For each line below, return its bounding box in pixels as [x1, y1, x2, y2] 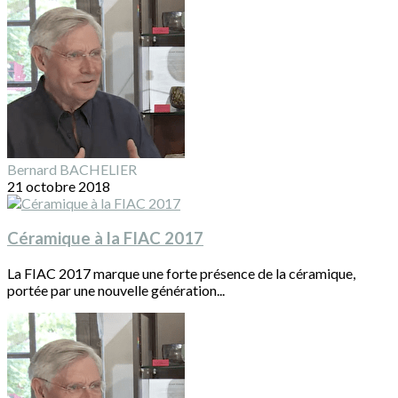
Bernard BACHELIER [7, 161, 137, 179]
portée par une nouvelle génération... [7, 281, 225, 298]
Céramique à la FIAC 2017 [7, 228, 203, 249]
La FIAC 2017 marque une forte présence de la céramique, [7, 264, 355, 282]
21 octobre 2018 [7, 178, 110, 195]
